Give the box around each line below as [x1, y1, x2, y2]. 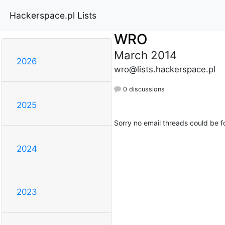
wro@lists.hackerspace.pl [114, 64, 215, 74]
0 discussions [121, 85, 165, 93]
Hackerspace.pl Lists [10, 10, 96, 21]
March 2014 [114, 48, 177, 62]
